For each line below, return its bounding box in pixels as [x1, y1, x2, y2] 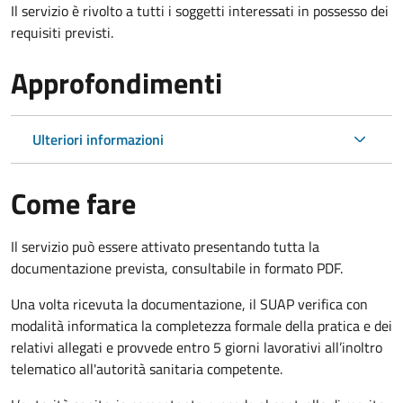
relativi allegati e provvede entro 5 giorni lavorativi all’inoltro [11, 336, 382, 358]
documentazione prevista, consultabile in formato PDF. [11, 256, 343, 279]
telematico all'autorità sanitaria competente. [11, 357, 282, 380]
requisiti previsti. [11, 21, 113, 43]
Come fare [11, 181, 136, 225]
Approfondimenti [11, 60, 222, 104]
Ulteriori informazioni [32, 128, 164, 150]
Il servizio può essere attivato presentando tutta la [11, 235, 319, 257]
